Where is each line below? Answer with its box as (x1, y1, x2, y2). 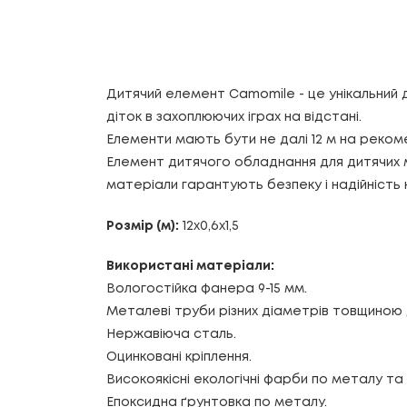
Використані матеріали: (106, 260, 274, 272)
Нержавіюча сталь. (106, 328, 236, 340)
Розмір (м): (106, 220, 179, 232)
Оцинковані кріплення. (106, 351, 252, 362)
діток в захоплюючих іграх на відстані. (106, 112, 362, 124)
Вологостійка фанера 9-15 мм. (106, 283, 307, 294)
